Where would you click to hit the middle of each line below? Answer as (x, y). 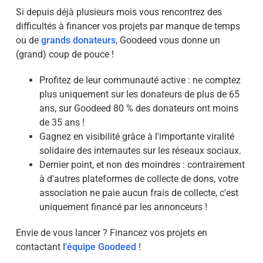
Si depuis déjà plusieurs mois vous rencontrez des (119, 12)
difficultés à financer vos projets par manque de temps (128, 26)
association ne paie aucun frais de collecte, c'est (139, 193)
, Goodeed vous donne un (168, 40)
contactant (39, 247)
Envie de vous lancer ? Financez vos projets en (111, 232)
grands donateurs (78, 40)
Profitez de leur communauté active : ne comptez (140, 80)
